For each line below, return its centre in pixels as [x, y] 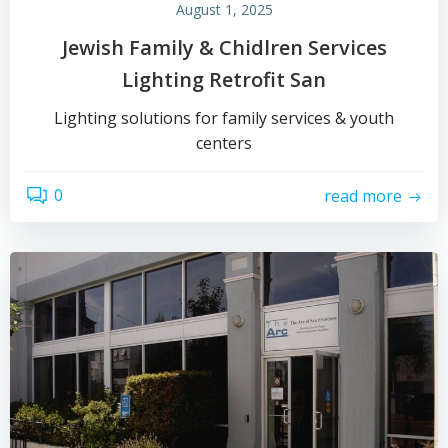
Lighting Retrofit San [224, 79]
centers [224, 142]
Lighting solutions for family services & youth [224, 117]
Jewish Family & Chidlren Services [224, 47]
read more [363, 196]
